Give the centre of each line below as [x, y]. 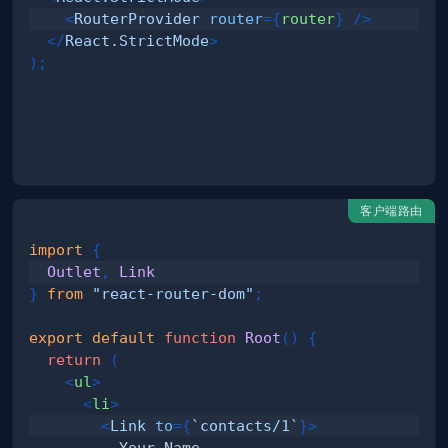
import [56, 249]
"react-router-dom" [173, 293]
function [200, 337]
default [124, 337]
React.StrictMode [137, 41]
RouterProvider [137, 19]
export [56, 337]
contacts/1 [245, 425]
